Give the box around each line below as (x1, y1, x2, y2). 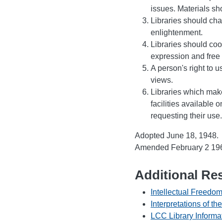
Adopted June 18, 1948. (135, 131, 219, 140)
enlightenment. (151, 28, 203, 37)
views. (151, 75, 173, 84)
